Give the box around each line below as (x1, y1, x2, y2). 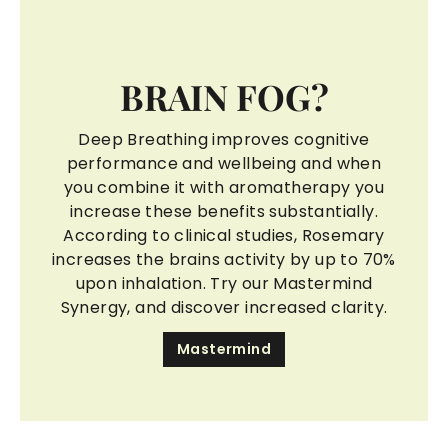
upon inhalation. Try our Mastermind (75, 271, 373, 295)
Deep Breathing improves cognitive (78, 127, 370, 151)
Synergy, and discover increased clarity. (60, 295, 388, 319)
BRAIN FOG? (119, 72, 329, 120)
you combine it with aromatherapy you (63, 175, 385, 199)
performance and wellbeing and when (66, 151, 382, 175)
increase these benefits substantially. (69, 199, 379, 223)
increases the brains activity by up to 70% (52, 247, 396, 271)
